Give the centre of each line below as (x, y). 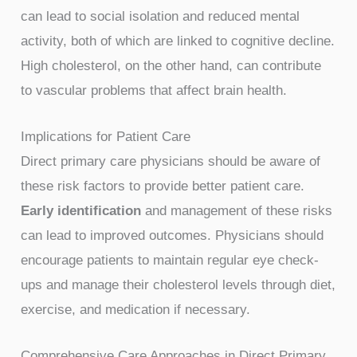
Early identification (81, 210)
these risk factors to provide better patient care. (163, 186)
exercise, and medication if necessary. (136, 309)
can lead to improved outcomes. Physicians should (173, 235)
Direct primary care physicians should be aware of (171, 161)
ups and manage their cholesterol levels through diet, (178, 284)
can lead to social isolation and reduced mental (161, 16)
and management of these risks (237, 210)
